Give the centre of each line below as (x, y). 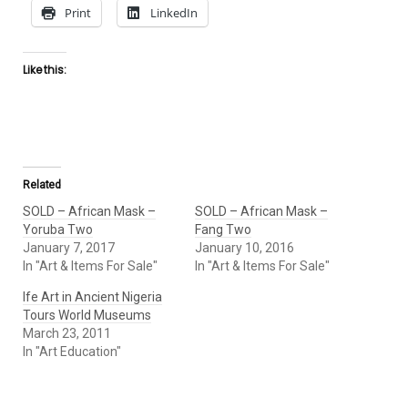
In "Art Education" (72, 351)
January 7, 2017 (69, 247)
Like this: (45, 69)
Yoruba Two (58, 229)
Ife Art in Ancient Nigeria (92, 296)
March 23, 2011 (67, 333)
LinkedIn (174, 12)
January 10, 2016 (245, 247)
